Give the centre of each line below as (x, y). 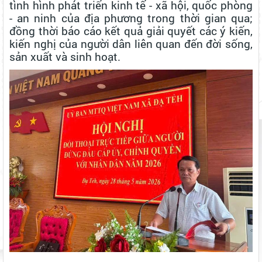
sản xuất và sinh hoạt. (65, 57)
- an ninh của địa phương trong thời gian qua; (131, 18)
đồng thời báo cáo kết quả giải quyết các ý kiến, (131, 31)
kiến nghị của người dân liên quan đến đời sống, (131, 44)
